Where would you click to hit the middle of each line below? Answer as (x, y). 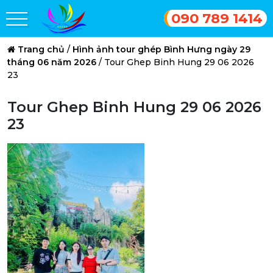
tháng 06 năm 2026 (52, 62)
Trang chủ (41, 49)
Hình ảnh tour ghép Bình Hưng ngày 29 (161, 49)
